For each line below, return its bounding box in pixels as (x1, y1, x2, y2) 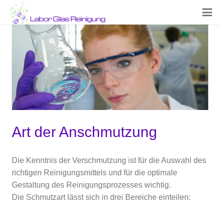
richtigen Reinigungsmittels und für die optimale (12, 168, 177, 177)
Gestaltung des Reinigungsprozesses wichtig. (12, 180, 171, 189)
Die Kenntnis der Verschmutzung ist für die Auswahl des (12, 156, 206, 165)
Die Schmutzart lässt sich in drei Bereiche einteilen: (12, 192, 191, 201)
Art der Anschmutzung (12, 123, 157, 140)
